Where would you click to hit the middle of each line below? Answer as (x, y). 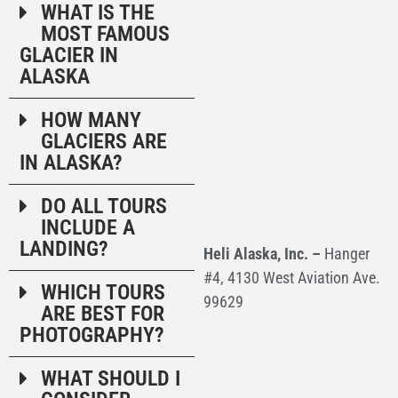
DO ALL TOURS (104, 206)
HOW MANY (91, 119)
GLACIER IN (69, 55)
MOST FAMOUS (105, 33)
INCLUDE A (88, 227)
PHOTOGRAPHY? (92, 334)
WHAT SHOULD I (111, 378)
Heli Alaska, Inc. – (263, 253)
